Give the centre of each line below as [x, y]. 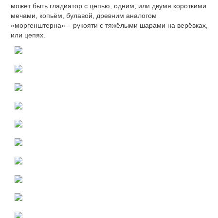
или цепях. [28, 35]
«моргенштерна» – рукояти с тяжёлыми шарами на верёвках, [109, 25]
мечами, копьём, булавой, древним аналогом [84, 15]
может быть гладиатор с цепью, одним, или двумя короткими [109, 6]
